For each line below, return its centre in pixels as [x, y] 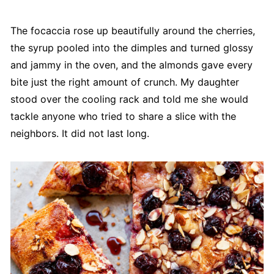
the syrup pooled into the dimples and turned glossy [131, 48]
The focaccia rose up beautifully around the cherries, [132, 31]
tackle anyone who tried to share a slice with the [123, 117]
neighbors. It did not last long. [80, 134]
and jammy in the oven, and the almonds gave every [131, 65]
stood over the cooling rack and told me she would [129, 99]
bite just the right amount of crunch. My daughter [124, 82]
